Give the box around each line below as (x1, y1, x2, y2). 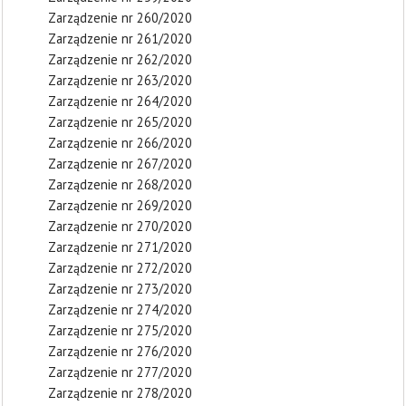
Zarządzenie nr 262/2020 (48, 51, 192, 68)
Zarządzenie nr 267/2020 (48, 155, 192, 172)
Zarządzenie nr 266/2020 (48, 134, 192, 151)
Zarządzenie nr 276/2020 (48, 343, 192, 360)
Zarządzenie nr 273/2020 (48, 280, 192, 297)
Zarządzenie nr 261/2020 (48, 30, 192, 47)
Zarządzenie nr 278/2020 (48, 384, 192, 401)
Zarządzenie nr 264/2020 (48, 92, 192, 110)
